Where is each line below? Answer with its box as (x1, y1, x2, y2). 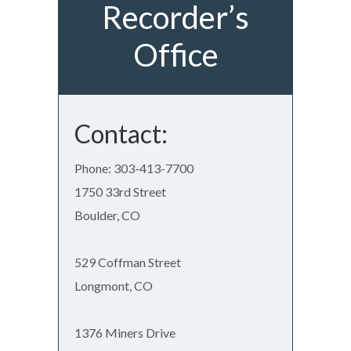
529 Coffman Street (74, 254, 181, 270)
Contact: (74, 118, 168, 149)
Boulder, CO (74, 207, 140, 223)
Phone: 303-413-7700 (74, 160, 194, 175)
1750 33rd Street (74, 183, 166, 199)
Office (132, 35, 219, 74)
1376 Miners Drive (74, 324, 175, 340)
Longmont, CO (74, 277, 153, 293)
